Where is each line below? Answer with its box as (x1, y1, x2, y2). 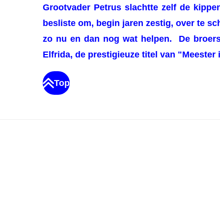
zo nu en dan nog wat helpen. (43, 34, 179, 44)
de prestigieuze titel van (75, 50, 178, 60)
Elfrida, (43, 50, 75, 60)
